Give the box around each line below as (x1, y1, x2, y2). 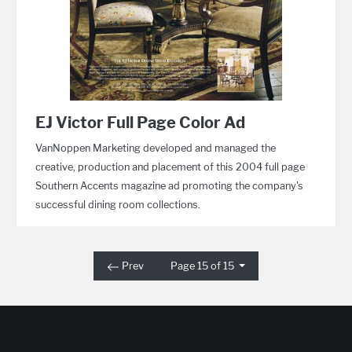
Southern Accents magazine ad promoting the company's (35, 180, 304, 192)
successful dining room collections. (35, 199, 201, 211)
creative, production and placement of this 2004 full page (35, 161, 306, 173)
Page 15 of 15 (170, 260, 237, 272)
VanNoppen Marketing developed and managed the (35, 142, 277, 154)
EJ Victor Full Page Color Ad (35, 113, 246, 132)
